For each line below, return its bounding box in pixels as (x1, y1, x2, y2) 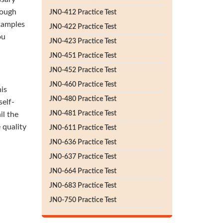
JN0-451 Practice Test (49, 52, 116, 59)
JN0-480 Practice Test (49, 96, 116, 103)
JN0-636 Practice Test (49, 139, 116, 146)
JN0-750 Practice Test (49, 197, 116, 204)
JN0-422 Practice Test (49, 23, 116, 30)
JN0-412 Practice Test (49, 9, 116, 16)
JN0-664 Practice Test (49, 168, 116, 175)
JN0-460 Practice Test (49, 81, 116, 88)
